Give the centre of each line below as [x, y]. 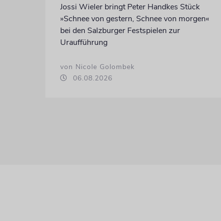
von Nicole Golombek [97, 67]
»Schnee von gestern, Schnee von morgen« [134, 18]
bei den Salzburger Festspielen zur [120, 30]
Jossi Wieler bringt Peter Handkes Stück [130, 7]
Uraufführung [84, 42]
